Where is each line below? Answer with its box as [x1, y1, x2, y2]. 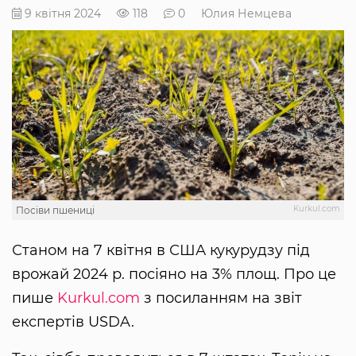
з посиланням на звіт [140, 288, 302, 307]
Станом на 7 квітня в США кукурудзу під [12, 241, 310, 259]
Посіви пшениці [16, 203, 95, 216]
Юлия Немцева [201, 6, 292, 21]
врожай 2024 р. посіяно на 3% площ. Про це [12, 265, 336, 283]
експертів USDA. [12, 312, 134, 331]
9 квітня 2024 [21, 6, 101, 21]
